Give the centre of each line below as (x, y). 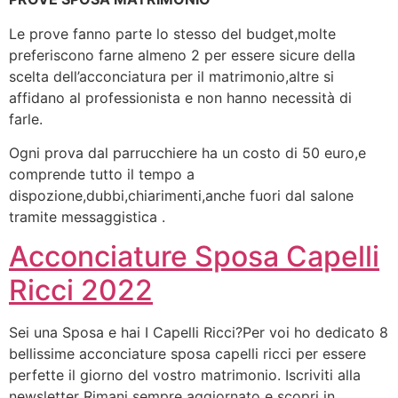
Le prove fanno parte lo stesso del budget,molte (172, 33)
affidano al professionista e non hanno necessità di (180, 97)
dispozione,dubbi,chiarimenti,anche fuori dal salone (181, 195)
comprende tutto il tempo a (102, 174)
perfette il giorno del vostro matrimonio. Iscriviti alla (185, 375)
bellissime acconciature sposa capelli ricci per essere (187, 354)
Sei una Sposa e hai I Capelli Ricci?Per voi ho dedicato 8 (199, 333)
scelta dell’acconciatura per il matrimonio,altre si (171, 76)
